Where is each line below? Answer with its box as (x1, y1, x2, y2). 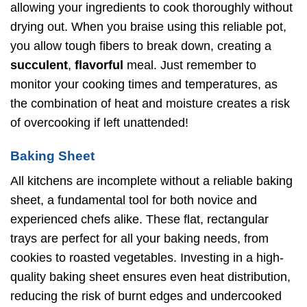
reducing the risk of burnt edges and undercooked (10, 288, 282, 303)
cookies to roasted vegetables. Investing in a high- (10, 250, 284, 265)
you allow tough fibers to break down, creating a (10, 38, 271, 53)
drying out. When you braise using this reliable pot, (10, 19, 286, 34)
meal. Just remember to (123, 58, 256, 72)
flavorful (75, 58, 123, 72)
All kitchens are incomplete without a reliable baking (10, 173, 293, 188)
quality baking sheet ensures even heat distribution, (10, 269, 291, 284)
